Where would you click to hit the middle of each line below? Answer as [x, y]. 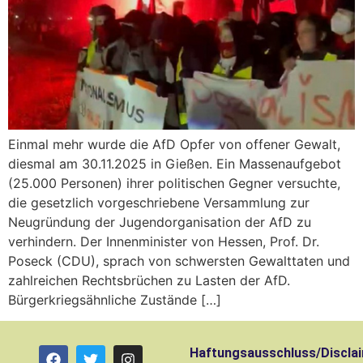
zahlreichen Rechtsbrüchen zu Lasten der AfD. [149, 280]
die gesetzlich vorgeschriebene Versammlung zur [159, 202]
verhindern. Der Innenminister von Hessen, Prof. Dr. [164, 241]
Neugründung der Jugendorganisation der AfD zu [160, 222]
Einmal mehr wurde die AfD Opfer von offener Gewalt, [174, 144]
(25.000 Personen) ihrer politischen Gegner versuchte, [174, 183]
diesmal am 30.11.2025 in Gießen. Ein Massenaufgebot [175, 163]
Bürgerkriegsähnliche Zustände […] [115, 299]
